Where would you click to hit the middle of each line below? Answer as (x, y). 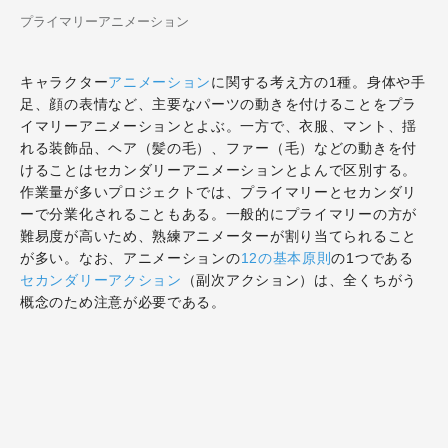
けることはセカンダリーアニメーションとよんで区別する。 (218, 170)
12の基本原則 (286, 258)
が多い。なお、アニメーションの (130, 258)
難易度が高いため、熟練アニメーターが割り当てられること (218, 236)
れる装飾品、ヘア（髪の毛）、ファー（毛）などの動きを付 (218, 148)
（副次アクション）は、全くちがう (299, 280)
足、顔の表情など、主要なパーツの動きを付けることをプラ (218, 104)
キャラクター (64, 82)
